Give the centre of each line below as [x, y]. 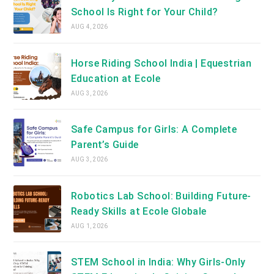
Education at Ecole [116, 78]
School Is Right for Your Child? [144, 12]
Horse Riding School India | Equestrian [161, 63]
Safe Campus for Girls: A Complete [154, 130]
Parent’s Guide [105, 145]
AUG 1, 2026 [89, 226]
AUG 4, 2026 [89, 27]
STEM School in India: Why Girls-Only [158, 262]
